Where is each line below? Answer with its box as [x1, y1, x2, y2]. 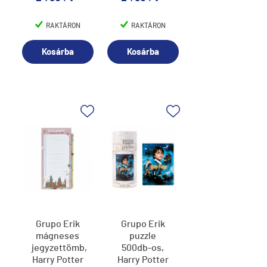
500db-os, [122, 243, 164, 253]
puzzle [129, 231, 157, 241]
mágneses [36, 231, 80, 241]
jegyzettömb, [31, 243, 87, 253]
